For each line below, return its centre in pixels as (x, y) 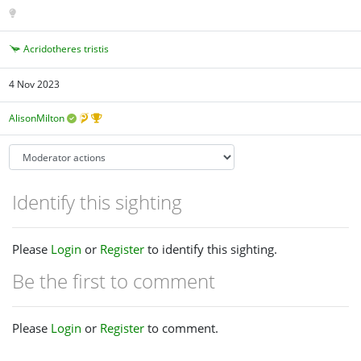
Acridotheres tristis (66, 48)
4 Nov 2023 (35, 85)
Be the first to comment (114, 280)
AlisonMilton (37, 118)
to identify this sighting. (211, 249)
